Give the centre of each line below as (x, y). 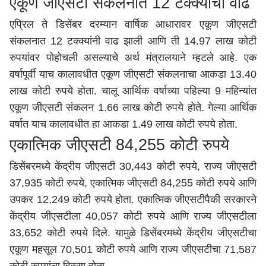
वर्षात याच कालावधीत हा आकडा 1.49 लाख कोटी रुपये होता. (123, 124)
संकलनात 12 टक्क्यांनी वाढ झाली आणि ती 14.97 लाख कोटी (133, 41)
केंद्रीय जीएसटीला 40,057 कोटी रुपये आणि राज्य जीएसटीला (133, 216)
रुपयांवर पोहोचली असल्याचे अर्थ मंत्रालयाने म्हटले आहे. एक (133, 58)
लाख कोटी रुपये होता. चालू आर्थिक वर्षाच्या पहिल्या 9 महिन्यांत (133, 91)
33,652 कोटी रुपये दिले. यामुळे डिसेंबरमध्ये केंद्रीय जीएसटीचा (133, 233)
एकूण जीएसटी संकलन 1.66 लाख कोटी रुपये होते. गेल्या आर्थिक (133, 107)
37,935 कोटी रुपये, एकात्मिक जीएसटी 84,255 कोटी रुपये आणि (133, 183)
